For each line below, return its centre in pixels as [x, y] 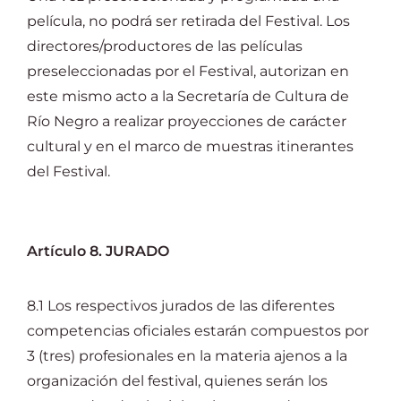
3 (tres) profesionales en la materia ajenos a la [187, 356]
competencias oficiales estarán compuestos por [198, 331]
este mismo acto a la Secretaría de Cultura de [188, 96]
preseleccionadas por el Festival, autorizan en [188, 71]
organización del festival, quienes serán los [177, 381]
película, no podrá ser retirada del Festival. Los [188, 21]
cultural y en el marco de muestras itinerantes [190, 146]
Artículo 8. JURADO [102, 251]
